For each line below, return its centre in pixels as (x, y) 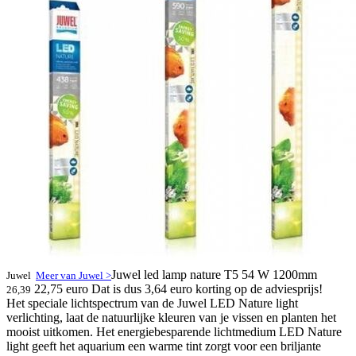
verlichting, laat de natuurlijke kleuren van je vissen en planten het (171, 317)
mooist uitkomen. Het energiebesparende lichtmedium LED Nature (174, 332)
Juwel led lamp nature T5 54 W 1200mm (214, 275)
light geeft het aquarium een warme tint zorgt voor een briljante (164, 346)
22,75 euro (61, 289)
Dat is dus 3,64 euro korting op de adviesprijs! (207, 289)
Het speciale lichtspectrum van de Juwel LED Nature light (152, 303)
